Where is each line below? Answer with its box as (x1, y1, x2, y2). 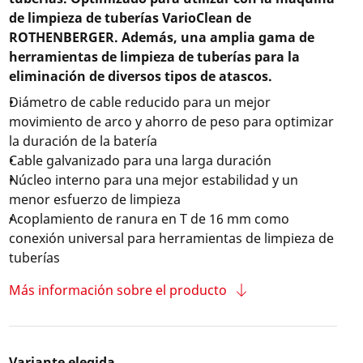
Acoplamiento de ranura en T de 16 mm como (8, 210, 289, 228)
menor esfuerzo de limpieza (8, 190, 181, 208)
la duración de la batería (8, 132, 157, 150)
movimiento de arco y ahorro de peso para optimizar (8, 113, 334, 130)
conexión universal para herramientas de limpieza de (8, 229, 334, 247)
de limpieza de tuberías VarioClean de (8, 9, 251, 27)
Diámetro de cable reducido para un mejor (8, 93, 271, 111)
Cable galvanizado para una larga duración (8, 152, 271, 169)
